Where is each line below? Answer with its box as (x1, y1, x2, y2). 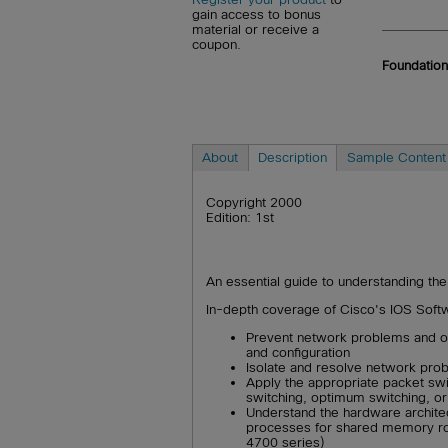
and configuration (246, 345, 351, 361)
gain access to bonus (192, 7, 321, 23)
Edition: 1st (206, 210, 275, 226)
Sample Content (346, 149, 446, 165)
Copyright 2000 (206, 195, 303, 211)
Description (257, 149, 327, 165)
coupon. (192, 37, 241, 53)
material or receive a (192, 22, 319, 38)
